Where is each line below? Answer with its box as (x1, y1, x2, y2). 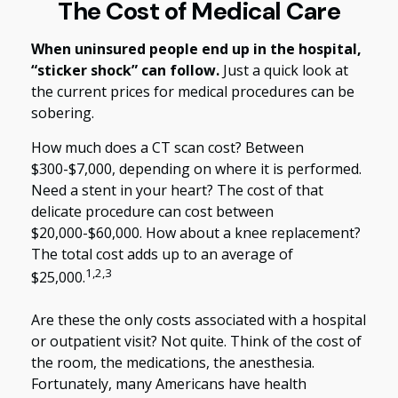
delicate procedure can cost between (31, 202, 274, 221)
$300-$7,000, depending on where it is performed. (31, 159, 362, 179)
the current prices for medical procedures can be (31, 82, 354, 101)
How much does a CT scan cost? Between (31, 138, 304, 157)
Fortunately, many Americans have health (31, 374, 306, 394)
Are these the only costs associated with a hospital (31, 310, 366, 330)
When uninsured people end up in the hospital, (31, 39, 362, 59)
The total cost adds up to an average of (31, 244, 293, 264)
